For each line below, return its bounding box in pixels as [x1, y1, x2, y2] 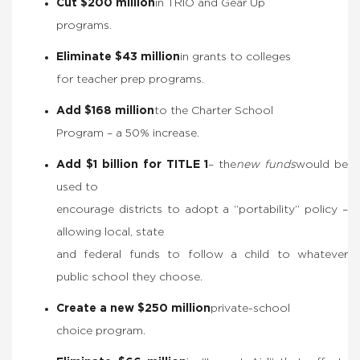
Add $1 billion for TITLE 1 [56, 158, 209, 170]
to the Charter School [154, 104, 273, 117]
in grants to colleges [180, 51, 291, 63]
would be [296, 158, 348, 170]
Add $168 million [56, 104, 154, 117]
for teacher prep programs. [56, 73, 204, 85]
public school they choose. [56, 271, 202, 283]
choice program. [56, 325, 145, 337]
